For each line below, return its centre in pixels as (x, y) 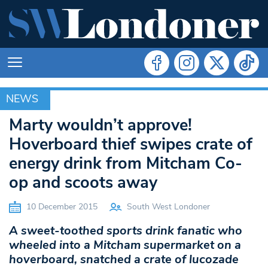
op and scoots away (83, 182)
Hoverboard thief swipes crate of (131, 144)
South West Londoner (168, 206)
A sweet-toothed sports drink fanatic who (126, 230)
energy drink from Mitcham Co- (126, 163)
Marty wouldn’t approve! (100, 125)
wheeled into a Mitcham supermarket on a (125, 245)
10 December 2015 (61, 206)
